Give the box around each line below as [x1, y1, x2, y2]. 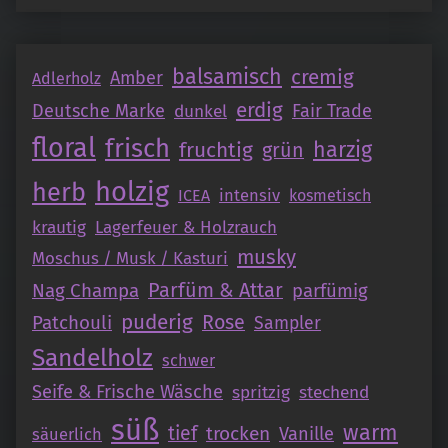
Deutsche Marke [32, 100, 165, 123]
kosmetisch [289, 186, 371, 206]
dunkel [174, 101, 227, 123]
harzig [313, 137, 372, 164]
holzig [95, 176, 169, 209]
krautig [32, 217, 86, 239]
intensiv [219, 185, 280, 206]
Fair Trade [292, 100, 372, 123]
